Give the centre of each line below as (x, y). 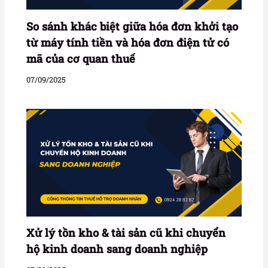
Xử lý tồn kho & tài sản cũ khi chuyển (126, 233)
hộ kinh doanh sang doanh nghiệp (119, 249)
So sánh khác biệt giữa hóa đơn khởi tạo (133, 26)
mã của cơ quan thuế (81, 58)
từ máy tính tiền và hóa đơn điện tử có (128, 42)
